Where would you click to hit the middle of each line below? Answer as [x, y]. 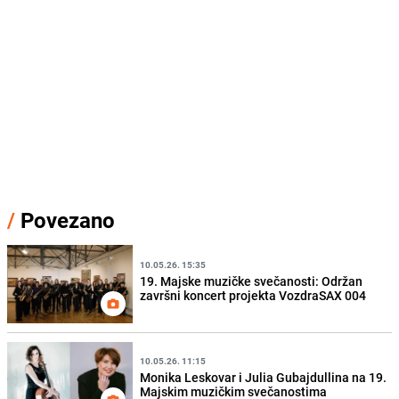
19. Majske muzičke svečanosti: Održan [252, 281]
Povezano [65, 220]
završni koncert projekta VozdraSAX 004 [253, 296]
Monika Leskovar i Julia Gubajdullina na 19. [264, 378]
